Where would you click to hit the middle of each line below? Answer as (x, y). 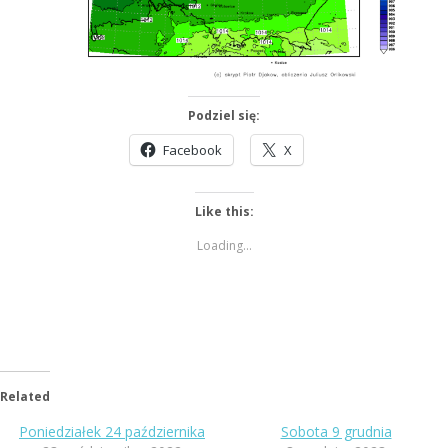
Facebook (192, 149)
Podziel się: (224, 115)
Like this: (224, 211)
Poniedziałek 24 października (112, 431)
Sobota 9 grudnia (336, 431)
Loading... (224, 245)
